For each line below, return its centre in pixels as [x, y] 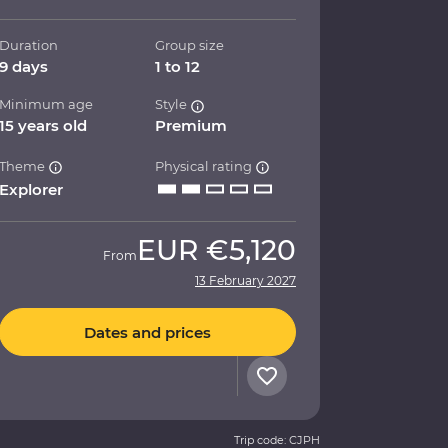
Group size [190, 45]
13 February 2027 [245, 281]
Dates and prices [147, 332]
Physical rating [205, 166]
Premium [191, 126]
